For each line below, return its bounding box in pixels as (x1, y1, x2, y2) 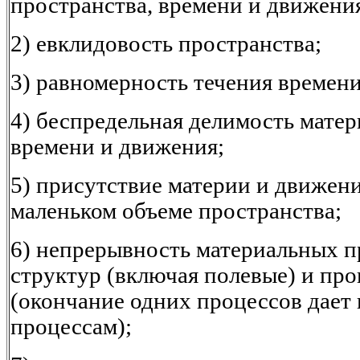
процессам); (10, 314, 132, 340)
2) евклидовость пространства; (10, 31, 321, 57)
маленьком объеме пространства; (10, 198, 342, 224)
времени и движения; (10, 134, 224, 160)
